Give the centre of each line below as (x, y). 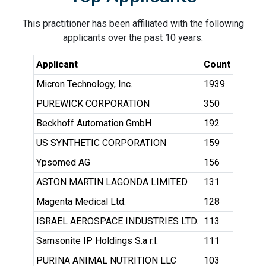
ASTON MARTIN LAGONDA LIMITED (112, 182)
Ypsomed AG (63, 162)
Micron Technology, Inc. (84, 84)
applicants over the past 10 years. (133, 38)
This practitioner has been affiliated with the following (133, 23)
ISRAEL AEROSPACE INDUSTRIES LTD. (117, 221)
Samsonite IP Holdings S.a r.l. (97, 241)
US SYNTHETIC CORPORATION (101, 143)
